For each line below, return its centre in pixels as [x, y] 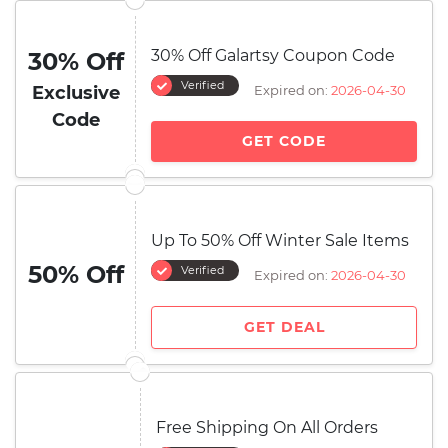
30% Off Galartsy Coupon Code [273, 55]
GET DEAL [284, 327]
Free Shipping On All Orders [267, 427]
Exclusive [75, 93]
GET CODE [284, 141]
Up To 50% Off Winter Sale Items [280, 240]
